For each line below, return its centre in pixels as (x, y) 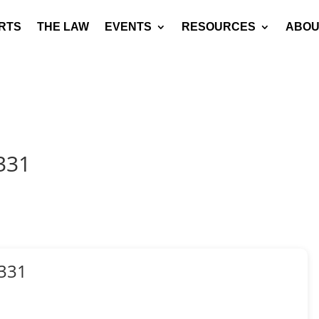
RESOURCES (219, 27)
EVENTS (128, 27)
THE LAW (63, 27)
